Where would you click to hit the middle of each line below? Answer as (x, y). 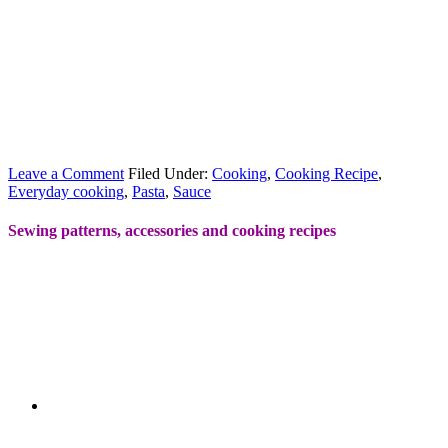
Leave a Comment (66, 173)
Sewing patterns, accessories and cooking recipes (172, 231)
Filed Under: (170, 173)
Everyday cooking (66, 191)
